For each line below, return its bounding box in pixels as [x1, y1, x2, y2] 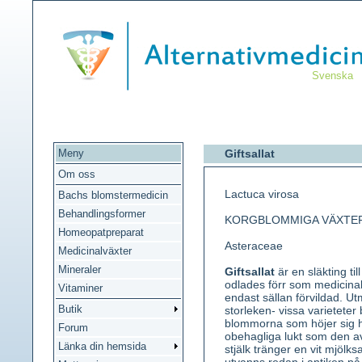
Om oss [58, 168, 95, 180]
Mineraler [58, 263, 101, 276]
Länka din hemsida [58, 340, 146, 352]
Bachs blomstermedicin [58, 189, 168, 201]
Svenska [312, 69, 353, 82]
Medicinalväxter [58, 245, 132, 257]
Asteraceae [225, 239, 283, 252]
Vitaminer [58, 282, 103, 294]
